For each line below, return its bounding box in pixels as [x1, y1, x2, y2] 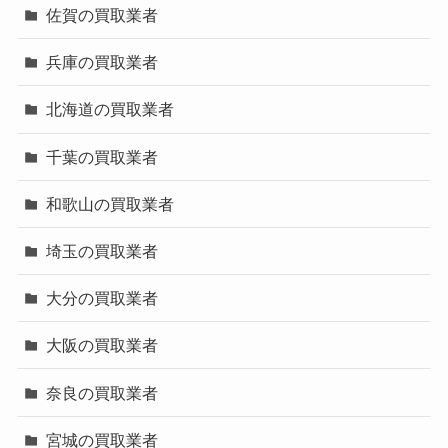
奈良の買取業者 [46, 383, 159, 402]
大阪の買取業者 [46, 336, 159, 355]
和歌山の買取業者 [46, 194, 175, 213]
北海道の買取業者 [46, 100, 175, 119]
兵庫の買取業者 [46, 53, 159, 72]
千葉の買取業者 [46, 147, 159, 166]
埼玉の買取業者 [46, 242, 159, 261]
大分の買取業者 [46, 289, 159, 308]
